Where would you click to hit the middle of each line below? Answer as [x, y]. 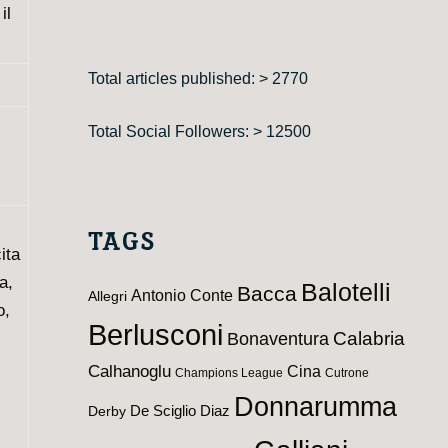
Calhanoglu [129, 371]
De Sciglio [162, 410]
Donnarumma [315, 406]
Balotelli [345, 292]
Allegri [107, 296]
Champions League [228, 372]
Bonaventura [277, 338]
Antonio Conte [181, 295]
